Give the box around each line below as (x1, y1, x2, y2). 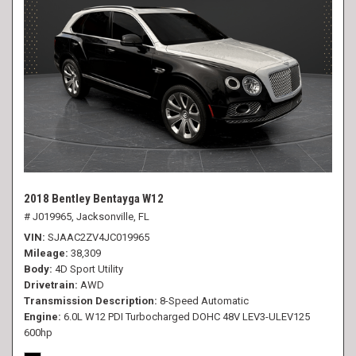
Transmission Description (24, 295, 154, 307)
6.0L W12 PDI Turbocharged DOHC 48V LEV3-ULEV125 (64, 311, 310, 323)
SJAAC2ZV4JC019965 (48, 231, 149, 243)
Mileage (24, 247, 65, 259)
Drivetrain (24, 279, 75, 291)
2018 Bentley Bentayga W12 (24, 192, 164, 206)
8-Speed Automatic (160, 295, 249, 307)
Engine (24, 311, 58, 323)
